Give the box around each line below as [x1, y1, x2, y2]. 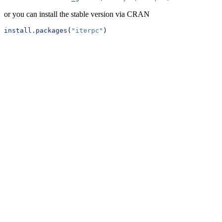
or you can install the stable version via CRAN [4, 9, 150, 18]
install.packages [4, 26, 67, 34]
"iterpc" [71, 26, 103, 34]
